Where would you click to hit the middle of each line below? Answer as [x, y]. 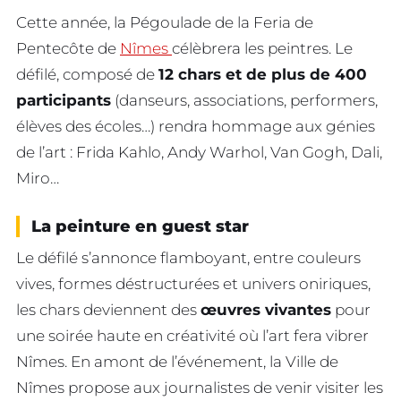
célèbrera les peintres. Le [262, 48]
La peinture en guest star [140, 226]
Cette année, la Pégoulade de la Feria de [165, 22]
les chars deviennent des [108, 309]
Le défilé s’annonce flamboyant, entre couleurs [188, 257]
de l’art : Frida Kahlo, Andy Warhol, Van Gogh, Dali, [199, 152]
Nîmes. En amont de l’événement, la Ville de [177, 361]
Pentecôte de [68, 48]
